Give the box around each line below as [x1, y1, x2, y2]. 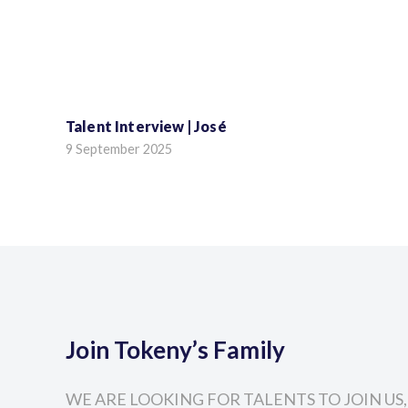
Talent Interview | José [66, 117, 227, 136]
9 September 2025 [66, 141, 172, 158]
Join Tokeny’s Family [66, 335, 285, 365]
